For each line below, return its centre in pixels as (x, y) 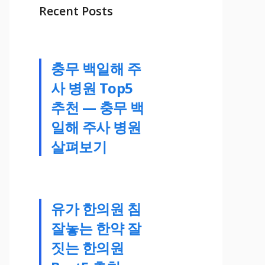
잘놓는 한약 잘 (96, 228)
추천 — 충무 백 (98, 107)
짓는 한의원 (88, 247)
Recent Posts (76, 11)
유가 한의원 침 (96, 208)
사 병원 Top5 (92, 88)
